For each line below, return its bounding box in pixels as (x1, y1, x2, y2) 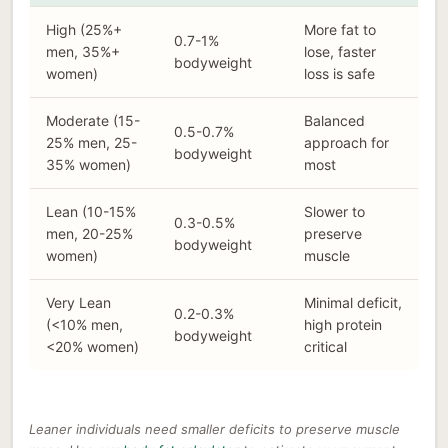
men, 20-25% (46, 224, 133, 242)
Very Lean (46, 293, 111, 311)
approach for (304, 133, 389, 151)
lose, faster (304, 42, 376, 60)
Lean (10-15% (46, 202, 136, 220)
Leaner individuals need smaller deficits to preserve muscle (29, 420, 400, 437)
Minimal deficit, (304, 293, 402, 311)
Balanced (304, 111, 365, 129)
